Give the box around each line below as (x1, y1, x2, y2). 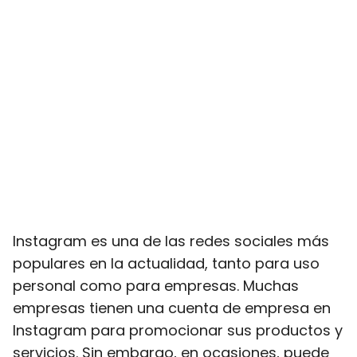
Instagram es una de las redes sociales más (13, 231, 329, 251)
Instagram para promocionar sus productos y (13, 320, 343, 340)
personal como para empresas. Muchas (13, 276, 299, 296)
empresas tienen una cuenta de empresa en (13, 298, 331, 318)
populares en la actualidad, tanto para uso (13, 253, 320, 273)
